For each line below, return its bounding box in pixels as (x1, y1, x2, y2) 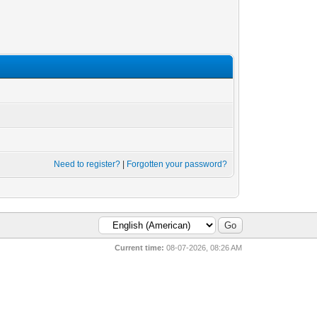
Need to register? (54, 159, 121, 169)
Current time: (115, 243, 165, 252)
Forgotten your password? (127, 159, 228, 169)
